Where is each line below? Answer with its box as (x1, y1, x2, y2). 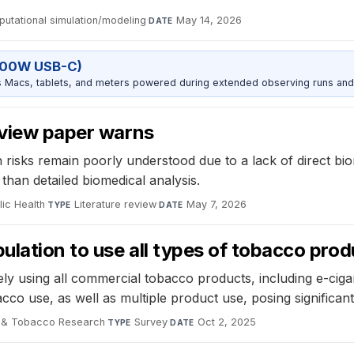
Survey (134, 316, 168, 329)
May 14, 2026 (176, 14, 243, 27)
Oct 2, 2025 (198, 316, 257, 329)
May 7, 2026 (186, 198, 247, 211)
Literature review (74, 198, 157, 211)
